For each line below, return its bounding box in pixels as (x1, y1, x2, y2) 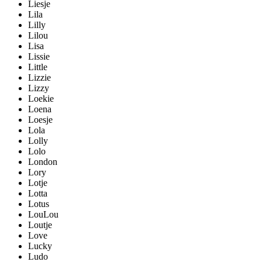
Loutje (28, 220, 52, 230)
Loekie (28, 94, 54, 104)
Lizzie (28, 73, 51, 83)
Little (28, 62, 47, 73)
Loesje (28, 115, 53, 125)
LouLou (28, 209, 58, 220)
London (28, 157, 57, 167)
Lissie (28, 51, 50, 62)
